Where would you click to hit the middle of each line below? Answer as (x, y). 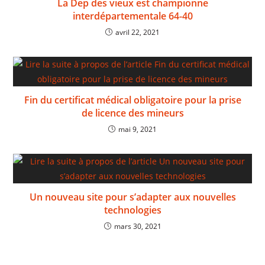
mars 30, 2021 (138, 226)
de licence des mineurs (132, 113)
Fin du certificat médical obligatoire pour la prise (132, 100)
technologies (132, 210)
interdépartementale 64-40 (132, 16)
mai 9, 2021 (138, 129)
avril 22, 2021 (138, 32)
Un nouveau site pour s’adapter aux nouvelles (132, 197)
